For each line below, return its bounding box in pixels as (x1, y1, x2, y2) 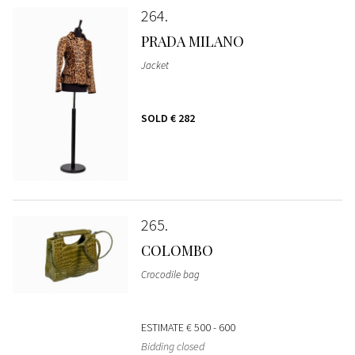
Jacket (140, 59, 169, 73)
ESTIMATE (140, 319, 186, 334)
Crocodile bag (140, 267, 200, 281)
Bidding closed (140, 338, 204, 353)
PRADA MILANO (140, 32, 244, 52)
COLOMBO (140, 240, 213, 260)
